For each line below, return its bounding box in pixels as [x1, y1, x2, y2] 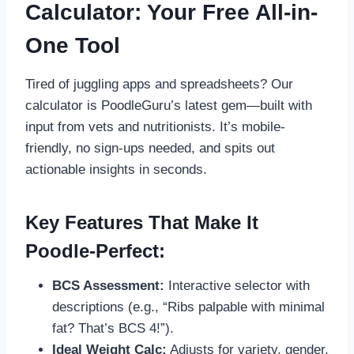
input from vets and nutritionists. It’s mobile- [25, 119, 285, 135]
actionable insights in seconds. [25, 162, 207, 178]
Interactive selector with [164, 278, 310, 294]
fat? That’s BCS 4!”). [52, 321, 174, 337]
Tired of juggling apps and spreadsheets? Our [25, 77, 293, 92]
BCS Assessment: [52, 278, 164, 294]
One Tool [25, 33, 120, 58]
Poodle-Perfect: [25, 240, 165, 262]
